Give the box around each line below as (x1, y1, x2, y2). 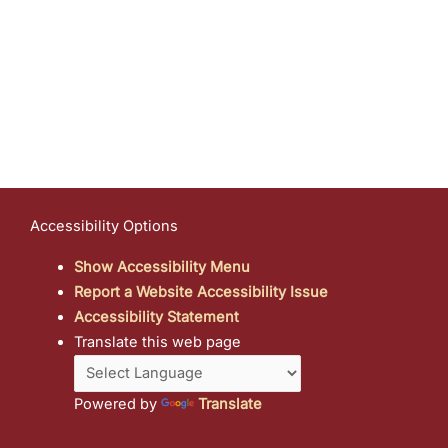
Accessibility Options (30, 217, 178, 236)
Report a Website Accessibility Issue (73, 283, 328, 302)
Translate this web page (73, 333, 241, 352)
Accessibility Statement (73, 308, 239, 327)
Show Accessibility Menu (73, 258, 250, 277)
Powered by (73, 394, 161, 413)
